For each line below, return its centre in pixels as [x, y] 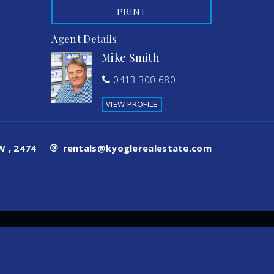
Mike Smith [131, 57]
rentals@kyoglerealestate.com [137, 148]
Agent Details [84, 38]
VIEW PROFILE [132, 104]
